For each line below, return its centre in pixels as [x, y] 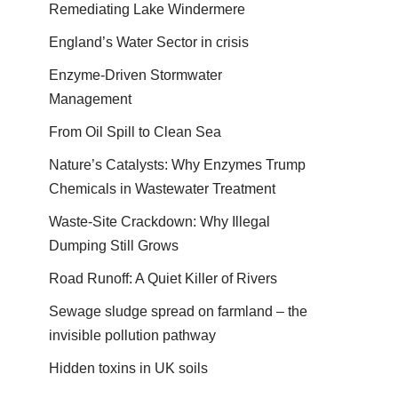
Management [90, 99]
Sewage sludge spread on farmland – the [178, 311]
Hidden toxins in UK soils [128, 368]
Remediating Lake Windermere [147, 9]
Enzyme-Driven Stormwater [135, 75]
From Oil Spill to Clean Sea [135, 132]
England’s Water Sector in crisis [149, 42]
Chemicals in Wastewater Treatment [162, 189]
